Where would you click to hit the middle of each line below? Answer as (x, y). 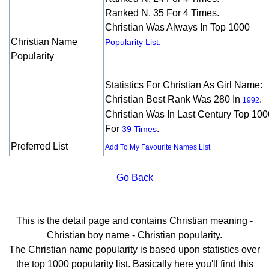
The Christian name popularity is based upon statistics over (134, 249)
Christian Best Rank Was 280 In (174, 99)
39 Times (139, 129)
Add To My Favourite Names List (158, 147)
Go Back (134, 177)
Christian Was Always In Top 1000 (177, 27)
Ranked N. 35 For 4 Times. (162, 13)
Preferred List (39, 146)
